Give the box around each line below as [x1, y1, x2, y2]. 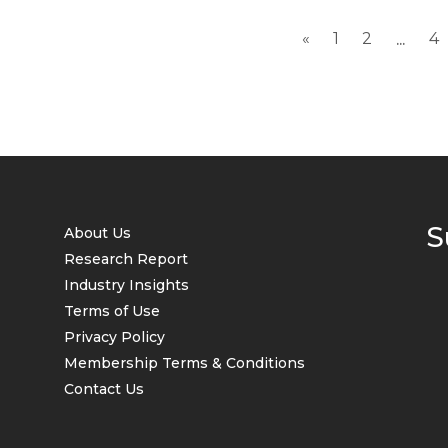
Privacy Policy [64, 328, 165, 346]
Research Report [64, 250, 188, 268]
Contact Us [64, 380, 144, 398]
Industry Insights [64, 276, 189, 294]
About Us [64, 224, 131, 242]
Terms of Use [64, 302, 160, 320]
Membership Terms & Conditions [64, 354, 305, 372]
